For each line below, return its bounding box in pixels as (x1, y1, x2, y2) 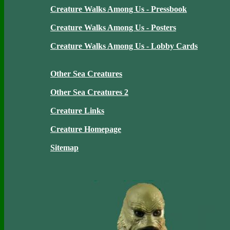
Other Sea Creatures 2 (50, 88, 128, 97)
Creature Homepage (50, 125, 121, 133)
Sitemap (50, 143, 79, 152)
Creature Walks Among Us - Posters (50, 23, 176, 32)
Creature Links (50, 106, 104, 115)
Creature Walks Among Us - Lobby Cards (50, 42, 198, 50)
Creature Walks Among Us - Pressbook (50, 5, 187, 13)
